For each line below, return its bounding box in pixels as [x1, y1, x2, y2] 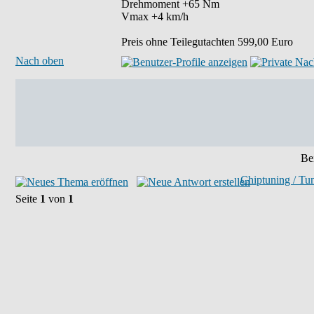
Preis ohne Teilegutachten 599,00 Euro [121, 36, 293, 48]
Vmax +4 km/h [121, 11, 189, 22]
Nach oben [15, 55, 64, 67]
